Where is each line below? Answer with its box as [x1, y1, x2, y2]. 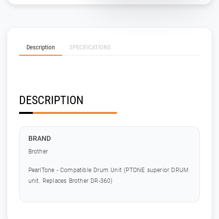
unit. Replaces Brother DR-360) [28, 177, 113, 184]
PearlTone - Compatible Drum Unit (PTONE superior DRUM [28, 166, 189, 174]
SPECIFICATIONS [69, 43, 111, 51]
